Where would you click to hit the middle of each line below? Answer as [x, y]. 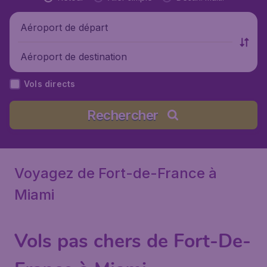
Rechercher [123, 115]
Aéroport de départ [64, 27]
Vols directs [50, 84]
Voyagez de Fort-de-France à [116, 173]
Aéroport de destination [74, 56]
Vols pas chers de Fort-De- [133, 241]
